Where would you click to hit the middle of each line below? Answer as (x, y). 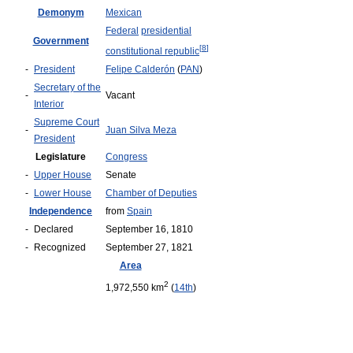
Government (61, 41)
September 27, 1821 (150, 247)
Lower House (63, 193)
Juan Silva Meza (141, 130)
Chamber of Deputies (151, 193)
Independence (61, 211)
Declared (54, 229)
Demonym (61, 13)
